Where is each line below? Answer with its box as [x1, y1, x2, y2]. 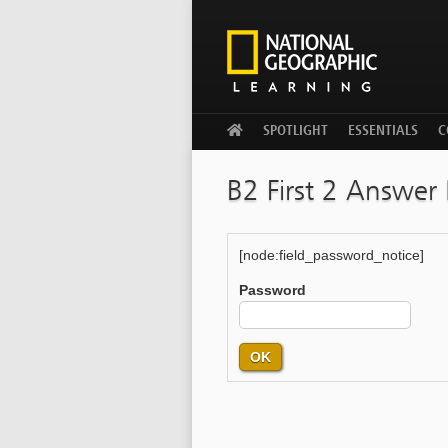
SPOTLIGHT [263, 124, 328, 139]
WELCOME [243, 124, 303, 139]
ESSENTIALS [348, 124, 418, 139]
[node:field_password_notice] [238, 246, 424, 263]
